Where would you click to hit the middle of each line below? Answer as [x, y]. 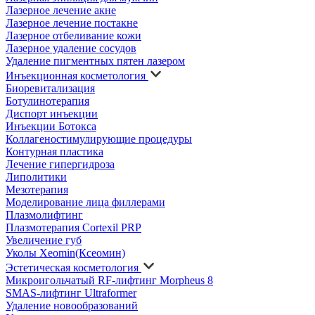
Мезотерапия [37, 189]
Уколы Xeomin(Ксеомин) [65, 253]
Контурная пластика [54, 152]
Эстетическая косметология [72, 268]
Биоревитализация [50, 88]
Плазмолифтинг [44, 215]
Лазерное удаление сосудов [71, 48]
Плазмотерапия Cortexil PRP [73, 227]
